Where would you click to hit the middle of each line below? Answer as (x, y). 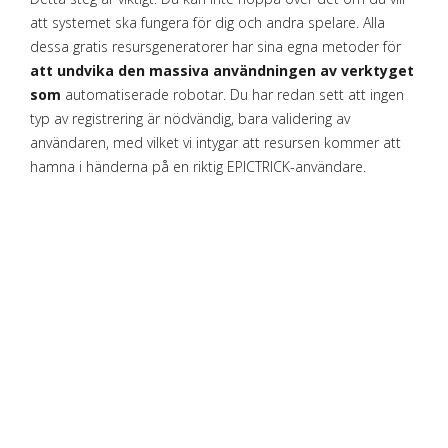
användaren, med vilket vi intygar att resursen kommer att (215, 142)
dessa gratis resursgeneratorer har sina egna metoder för (215, 46)
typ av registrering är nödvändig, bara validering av (190, 118)
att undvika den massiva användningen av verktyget (222, 70)
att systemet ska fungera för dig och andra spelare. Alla (207, 22)
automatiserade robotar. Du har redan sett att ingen (232, 94)
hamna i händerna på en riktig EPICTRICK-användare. (198, 166)
